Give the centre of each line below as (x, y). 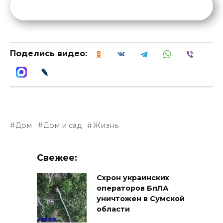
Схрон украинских (133, 178)
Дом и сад (63, 125)
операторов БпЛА (133, 188)
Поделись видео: (49, 54)
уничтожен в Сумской (141, 199)
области (113, 209)
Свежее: (57, 157)
